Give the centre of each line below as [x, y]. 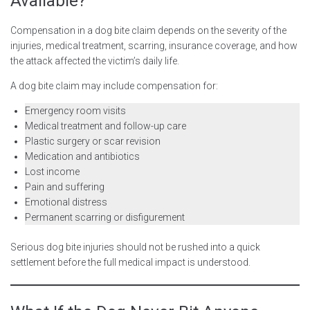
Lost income [52, 171]
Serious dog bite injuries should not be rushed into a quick [135, 247]
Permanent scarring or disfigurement [105, 217]
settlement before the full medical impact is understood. [130, 262]
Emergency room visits [75, 110]
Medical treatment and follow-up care [106, 126]
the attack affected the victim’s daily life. [95, 61]
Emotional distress [66, 202]
